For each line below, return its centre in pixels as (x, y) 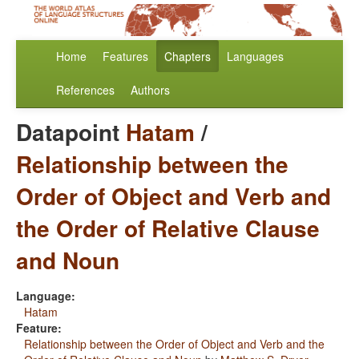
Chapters (188, 56)
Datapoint (71, 132)
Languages (255, 56)
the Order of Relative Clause (168, 228)
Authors (150, 90)
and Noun (68, 260)
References (85, 90)
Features (125, 56)
